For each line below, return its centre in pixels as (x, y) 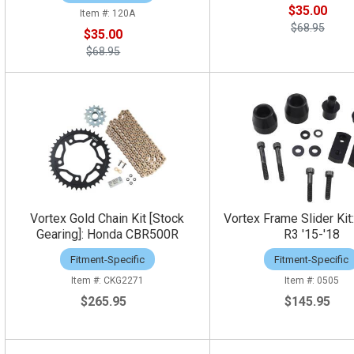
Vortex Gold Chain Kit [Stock (107, 219)
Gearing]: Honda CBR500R (107, 235)
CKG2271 (123, 281)
